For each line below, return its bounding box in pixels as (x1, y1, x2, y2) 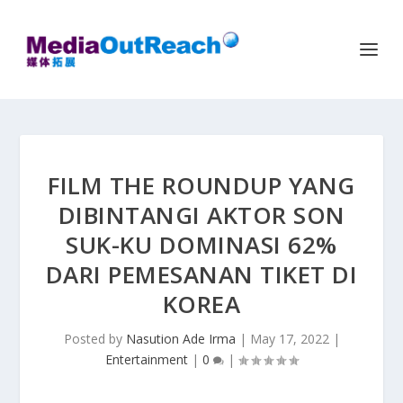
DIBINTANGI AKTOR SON (58, 199, 345, 231)
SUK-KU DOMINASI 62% (66, 228, 337, 261)
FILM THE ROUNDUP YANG (48, 169, 355, 201)
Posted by (63, 330, 126, 347)
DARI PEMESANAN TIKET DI (45, 258, 358, 291)
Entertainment (105, 351, 188, 368)
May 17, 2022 (249, 330, 329, 347)
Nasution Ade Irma (125, 330, 236, 347)
